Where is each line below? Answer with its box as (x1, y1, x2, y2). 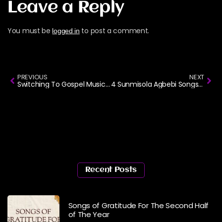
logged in (52, 26, 80, 35)
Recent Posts (85, 166, 137, 174)
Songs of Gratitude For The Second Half (68, 200, 209, 211)
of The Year (68, 209, 110, 220)
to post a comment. (79, 25, 150, 36)
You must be (7, 25, 53, 36)
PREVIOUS (17, 72, 48, 82)
